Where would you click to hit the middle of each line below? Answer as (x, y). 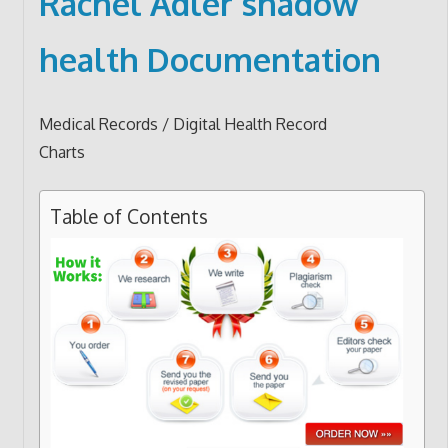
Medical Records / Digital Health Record (182, 123)
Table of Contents (128, 216)
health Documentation (209, 60)
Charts (61, 151)
